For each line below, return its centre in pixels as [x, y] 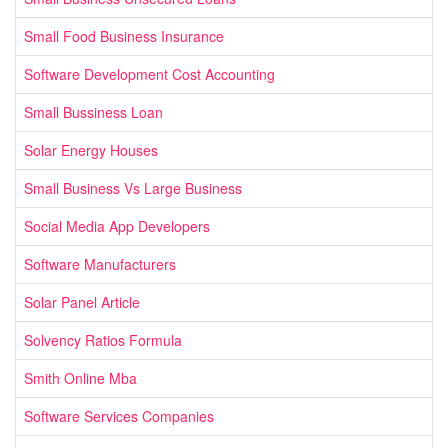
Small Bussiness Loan [93, 112]
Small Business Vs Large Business [133, 188]
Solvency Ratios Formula [103, 340]
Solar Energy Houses [91, 150]
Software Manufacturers [100, 264]
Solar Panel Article [82, 302]
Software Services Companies [119, 416]
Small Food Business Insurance [124, 36]
